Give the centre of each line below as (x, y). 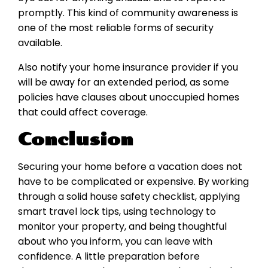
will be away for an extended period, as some (124, 83)
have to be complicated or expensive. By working (133, 182)
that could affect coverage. (83, 112)
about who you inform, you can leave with (115, 242)
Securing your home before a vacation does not (130, 167)
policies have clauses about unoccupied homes (129, 98)
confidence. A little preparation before (109, 257)
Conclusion (76, 140)
